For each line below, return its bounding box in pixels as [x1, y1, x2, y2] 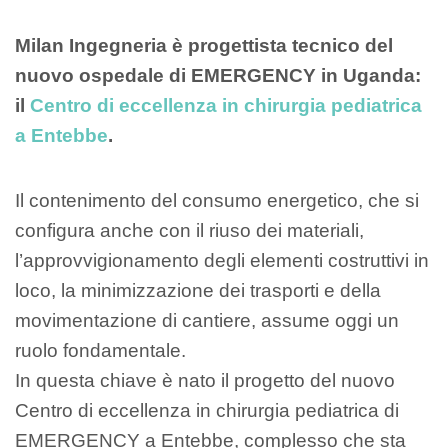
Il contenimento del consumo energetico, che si [15, 189, 419, 211]
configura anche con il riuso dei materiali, [15, 219, 364, 241]
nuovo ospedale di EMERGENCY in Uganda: [15, 65, 421, 86]
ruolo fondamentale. [15, 339, 186, 361]
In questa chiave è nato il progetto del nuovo [15, 369, 395, 391]
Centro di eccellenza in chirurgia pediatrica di [15, 399, 399, 421]
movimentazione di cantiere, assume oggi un [15, 309, 399, 331]
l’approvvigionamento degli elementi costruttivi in [15, 249, 429, 271]
